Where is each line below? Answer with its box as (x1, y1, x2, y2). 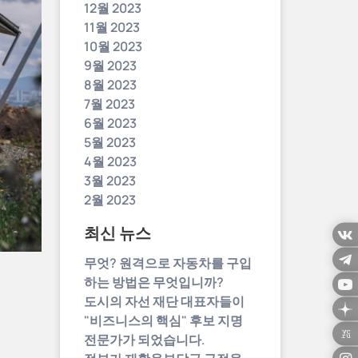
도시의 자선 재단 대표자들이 (84, 292, 245, 310)
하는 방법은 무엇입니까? (84, 273, 224, 291)
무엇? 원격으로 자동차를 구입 (84, 254, 252, 272)
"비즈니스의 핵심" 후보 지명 (84, 312, 243, 329)
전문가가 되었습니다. (84, 331, 205, 348)
